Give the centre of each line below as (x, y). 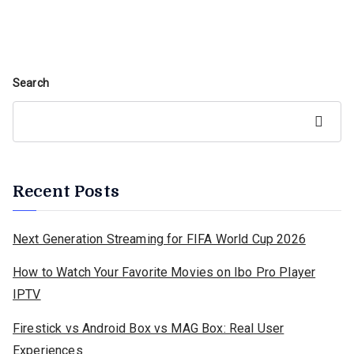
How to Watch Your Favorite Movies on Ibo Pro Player (164, 273)
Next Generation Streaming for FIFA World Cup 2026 (159, 239)
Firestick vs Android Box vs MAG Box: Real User (149, 328)
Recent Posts (66, 192)
